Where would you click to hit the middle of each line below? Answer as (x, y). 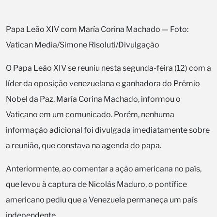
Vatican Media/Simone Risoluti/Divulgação (83, 45)
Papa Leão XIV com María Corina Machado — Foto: (97, 29)
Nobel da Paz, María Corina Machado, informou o (93, 99)
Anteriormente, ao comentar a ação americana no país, (104, 169)
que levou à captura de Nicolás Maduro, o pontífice (96, 184)
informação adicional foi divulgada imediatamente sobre (108, 130)
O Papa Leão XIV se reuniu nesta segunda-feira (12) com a (108, 68)
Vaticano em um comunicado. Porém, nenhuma (90, 114)
